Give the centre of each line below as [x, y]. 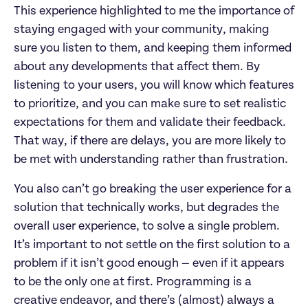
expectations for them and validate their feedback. [150, 122]
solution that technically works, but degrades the [146, 207]
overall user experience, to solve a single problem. [147, 226]
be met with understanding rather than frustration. [151, 159]
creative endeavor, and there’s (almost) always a [144, 300]
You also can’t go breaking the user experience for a [153, 189]
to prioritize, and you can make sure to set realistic [150, 103]
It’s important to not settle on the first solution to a [152, 244]
